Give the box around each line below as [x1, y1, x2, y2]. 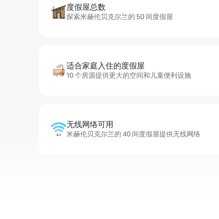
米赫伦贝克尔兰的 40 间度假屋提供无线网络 [66, 130, 200, 138]
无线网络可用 [66, 119, 113, 130]
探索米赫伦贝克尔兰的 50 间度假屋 [66, 12, 173, 21]
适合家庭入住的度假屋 [66, 61, 145, 71]
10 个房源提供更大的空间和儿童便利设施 [66, 71, 191, 80]
